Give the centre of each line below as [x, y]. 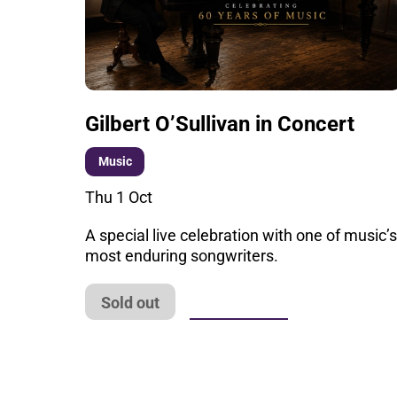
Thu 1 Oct [119, 197]
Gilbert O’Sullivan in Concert [220, 124]
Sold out [131, 302]
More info [239, 301]
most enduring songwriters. [182, 255]
